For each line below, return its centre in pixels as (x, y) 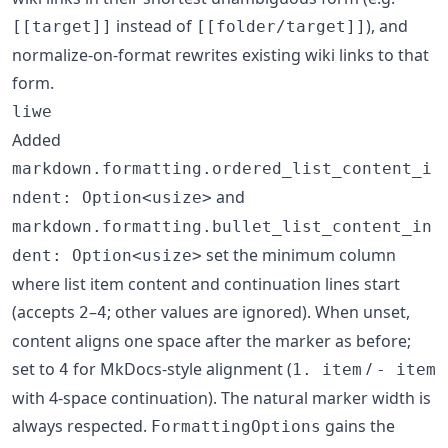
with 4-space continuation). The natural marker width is (221, 397)
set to (35, 368)
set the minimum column (299, 254)
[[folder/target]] (281, 26)
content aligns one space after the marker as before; (211, 340)
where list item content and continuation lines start (206, 283)
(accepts (45, 311)
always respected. (81, 425)
